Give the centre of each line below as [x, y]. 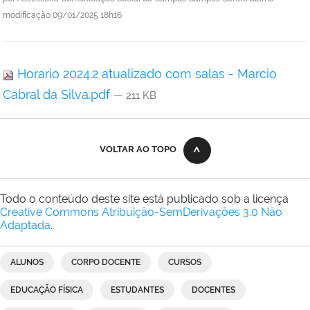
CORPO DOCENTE [106, 263]
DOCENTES [213, 290]
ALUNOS [27, 263]
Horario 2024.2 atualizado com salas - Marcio [145, 74]
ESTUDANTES [137, 290]
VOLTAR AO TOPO [138, 149]
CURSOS [185, 263]
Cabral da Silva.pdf [58, 95]
